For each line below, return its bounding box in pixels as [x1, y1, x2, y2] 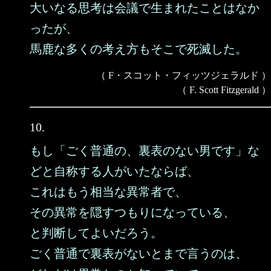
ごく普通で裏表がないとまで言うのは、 [30, 247, 247, 260]
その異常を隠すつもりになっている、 [30, 206, 235, 219]
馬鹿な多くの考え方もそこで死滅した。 [30, 42, 247, 56]
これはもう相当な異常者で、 [30, 185, 187, 198]
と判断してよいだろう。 [30, 226, 163, 240]
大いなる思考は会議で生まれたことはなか [30, 1, 260, 15]
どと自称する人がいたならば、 [30, 165, 199, 178]
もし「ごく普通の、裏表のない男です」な [30, 144, 260, 157]
